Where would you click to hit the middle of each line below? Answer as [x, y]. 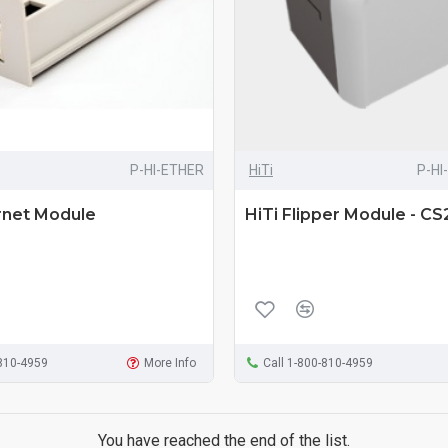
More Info [170, 362]
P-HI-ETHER [166, 169]
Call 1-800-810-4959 [317, 362]
